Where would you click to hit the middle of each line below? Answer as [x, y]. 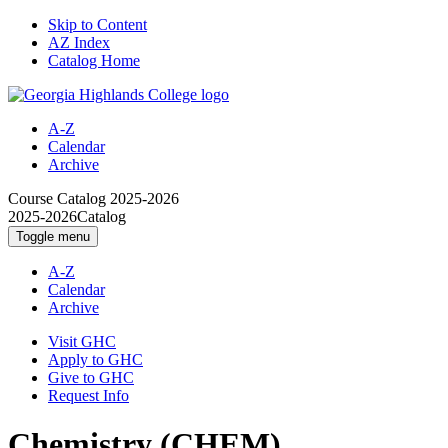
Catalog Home [94, 60]
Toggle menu [53, 236]
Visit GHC [82, 341]
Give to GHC [91, 377]
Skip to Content [97, 24]
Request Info [88, 395]
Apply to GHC [95, 359]
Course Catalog [57, 198]
